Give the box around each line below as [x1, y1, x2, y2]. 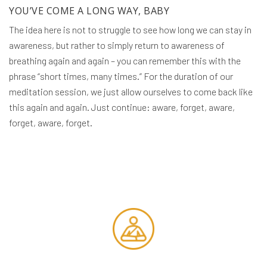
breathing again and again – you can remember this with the [9, 55, 241, 67]
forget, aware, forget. [9, 117, 92, 129]
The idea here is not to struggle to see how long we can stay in [9, 24, 252, 36]
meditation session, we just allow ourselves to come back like [9, 86, 253, 98]
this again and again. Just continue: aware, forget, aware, [9, 101, 235, 113]
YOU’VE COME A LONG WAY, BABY [9, 4, 169, 18]
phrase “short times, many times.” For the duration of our [9, 70, 233, 82]
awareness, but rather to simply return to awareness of [9, 39, 225, 51]
